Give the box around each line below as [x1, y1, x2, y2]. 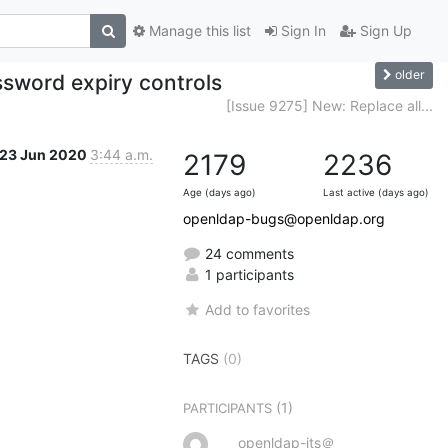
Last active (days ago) [323, 186, 429, 198]
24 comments [201, 244, 294, 262]
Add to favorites [205, 300, 311, 318]
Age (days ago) [183, 186, 256, 198]
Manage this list [145, 22, 251, 40]
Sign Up [356, 22, 412, 40]
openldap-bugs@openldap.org [183, 209, 385, 227]
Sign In [277, 22, 326, 40]
